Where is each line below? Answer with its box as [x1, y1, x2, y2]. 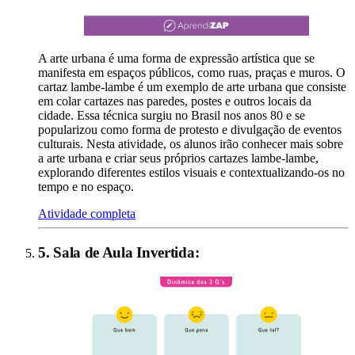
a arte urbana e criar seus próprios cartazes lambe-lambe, [38, 151, 319, 166]
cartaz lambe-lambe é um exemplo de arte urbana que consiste [38, 80, 346, 94]
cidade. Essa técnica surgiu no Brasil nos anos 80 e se [38, 109, 305, 123]
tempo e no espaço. [38, 180, 134, 194]
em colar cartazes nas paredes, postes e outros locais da [38, 94, 311, 109]
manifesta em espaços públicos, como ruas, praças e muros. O [38, 66, 345, 80]
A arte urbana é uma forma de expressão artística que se [38, 52, 315, 66]
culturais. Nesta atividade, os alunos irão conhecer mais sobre [38, 137, 343, 151]
